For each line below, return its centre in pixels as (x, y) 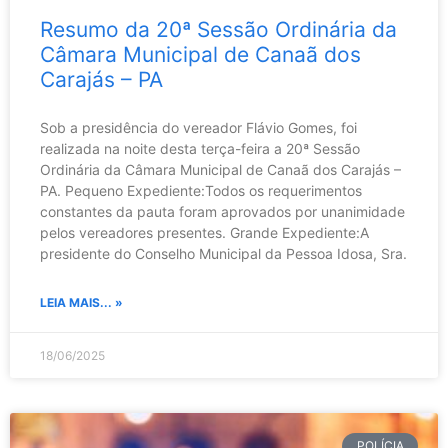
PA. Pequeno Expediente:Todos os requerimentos (201, 191)
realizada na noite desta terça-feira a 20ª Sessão (200, 149)
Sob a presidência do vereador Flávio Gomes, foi (198, 128)
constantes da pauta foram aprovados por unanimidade (222, 212)
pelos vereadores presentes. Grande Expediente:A (204, 233)
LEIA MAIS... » (81, 303)
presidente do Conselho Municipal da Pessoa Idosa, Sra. (223, 254)
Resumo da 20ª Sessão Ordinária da (218, 30)
